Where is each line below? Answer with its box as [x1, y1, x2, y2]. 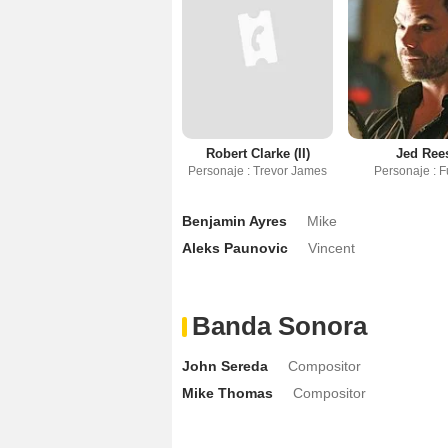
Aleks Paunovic [182, 240, 288, 257]
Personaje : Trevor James [188, 164, 328, 179]
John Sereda [182, 358, 268, 375]
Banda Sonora [192, 311, 367, 342]
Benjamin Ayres [182, 213, 287, 230]
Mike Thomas [182, 385, 273, 402]
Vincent [308, 240, 355, 257]
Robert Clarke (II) [205, 146, 310, 162]
